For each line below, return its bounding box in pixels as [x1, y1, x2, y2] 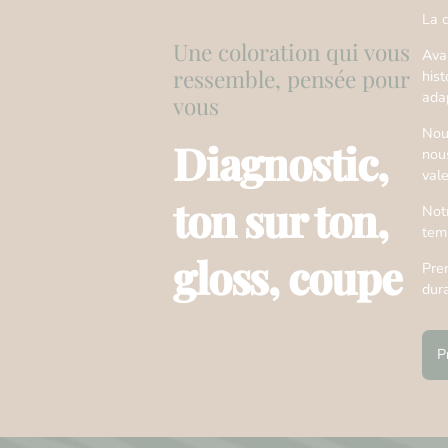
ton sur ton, [172, 191, 388, 250]
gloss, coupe [172, 248, 402, 307]
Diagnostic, [172, 134, 388, 193]
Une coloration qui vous [172, 37, 410, 68]
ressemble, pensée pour [172, 64, 410, 95]
